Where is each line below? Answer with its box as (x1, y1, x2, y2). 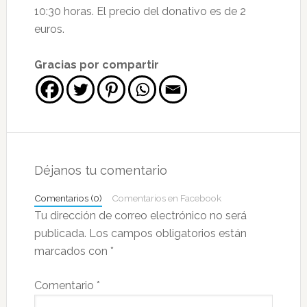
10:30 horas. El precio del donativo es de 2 (34, 5, 246, 19)
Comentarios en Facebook (111, 193, 221, 204)
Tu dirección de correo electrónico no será (34, 209, 247, 223)
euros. (34, 23, 64, 36)
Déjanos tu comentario (34, 163, 167, 178)
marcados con (34, 245, 110, 258)
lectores (5, 206, 88, 231)
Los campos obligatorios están (88, 227, 247, 241)
